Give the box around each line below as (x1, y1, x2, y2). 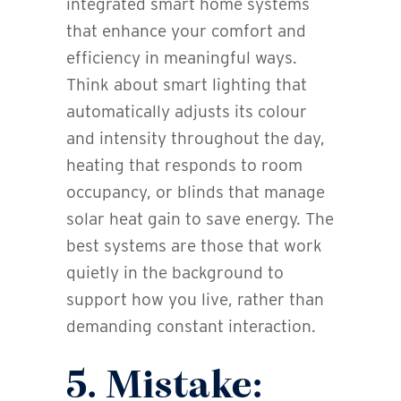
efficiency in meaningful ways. (66, 47, 297, 68)
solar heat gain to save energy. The (66, 208, 334, 229)
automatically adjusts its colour (66, 100, 307, 122)
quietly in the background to (66, 261, 284, 283)
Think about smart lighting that (66, 73, 307, 95)
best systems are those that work (66, 235, 322, 256)
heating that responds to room (66, 154, 303, 175)
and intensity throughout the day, (66, 127, 325, 149)
